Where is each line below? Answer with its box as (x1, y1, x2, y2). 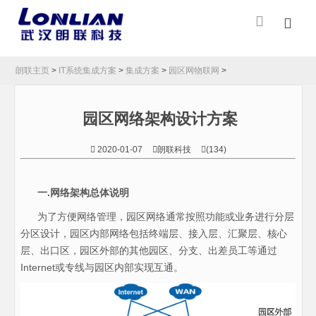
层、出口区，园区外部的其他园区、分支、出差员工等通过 (20, 245, 277, 257)
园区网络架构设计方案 (83, 110, 238, 128)
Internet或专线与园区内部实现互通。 (20, 262, 183, 274)
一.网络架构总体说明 (37, 187, 129, 199)
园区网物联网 (169, 66, 220, 75)
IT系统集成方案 (59, 66, 117, 75)
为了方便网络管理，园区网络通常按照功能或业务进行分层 (20, 211, 294, 223)
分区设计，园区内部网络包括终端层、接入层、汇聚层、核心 (20, 228, 287, 240)
